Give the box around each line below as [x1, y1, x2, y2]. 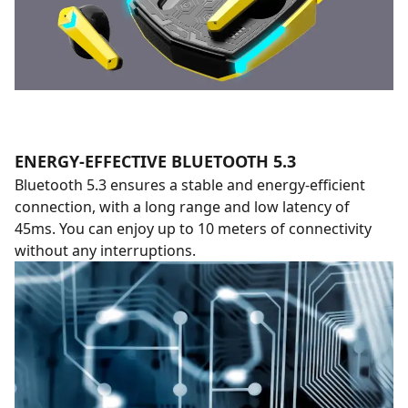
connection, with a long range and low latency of [15, 196, 350, 217]
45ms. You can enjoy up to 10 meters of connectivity [15, 218, 372, 239]
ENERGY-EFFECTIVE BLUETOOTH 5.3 [15, 149, 296, 172]
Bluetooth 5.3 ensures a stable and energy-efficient [15, 174, 365, 195]
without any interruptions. [15, 240, 196, 260]
